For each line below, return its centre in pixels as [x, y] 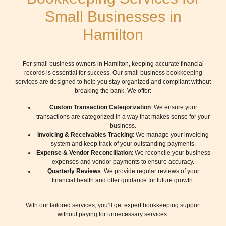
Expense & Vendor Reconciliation [84, 153]
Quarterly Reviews [74, 171]
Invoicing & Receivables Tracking [85, 134]
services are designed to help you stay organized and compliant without [113, 82]
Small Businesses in [113, 17]
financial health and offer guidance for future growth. [123, 180]
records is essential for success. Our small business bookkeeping [113, 73]
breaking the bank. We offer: [113, 91]
